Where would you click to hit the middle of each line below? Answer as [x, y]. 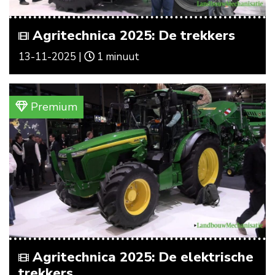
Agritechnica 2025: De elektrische [141, 257]
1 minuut [117, 56]
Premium [52, 107]
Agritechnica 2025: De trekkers [132, 35]
